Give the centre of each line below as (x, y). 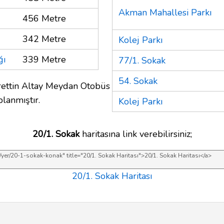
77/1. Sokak (142, 60)
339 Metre (44, 59)
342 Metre (44, 39)
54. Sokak (138, 81)
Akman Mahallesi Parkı (165, 12)
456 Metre (44, 18)
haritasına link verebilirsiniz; (135, 134)
